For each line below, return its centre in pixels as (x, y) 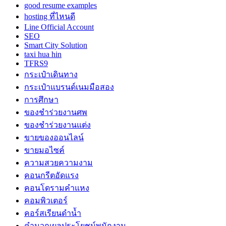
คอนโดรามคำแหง (57, 188)
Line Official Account (59, 27)
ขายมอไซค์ (44, 150)
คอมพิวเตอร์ (46, 201)
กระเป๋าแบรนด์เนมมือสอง (69, 87)
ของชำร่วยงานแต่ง (58, 125)
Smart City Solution (56, 45)
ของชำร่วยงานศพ (56, 112)
